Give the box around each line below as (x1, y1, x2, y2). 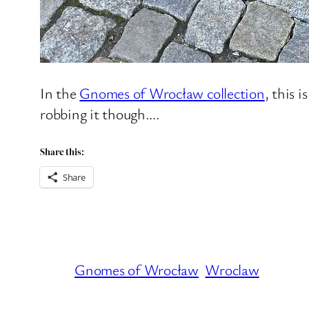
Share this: (40, 145, 84, 158)
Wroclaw (205, 259, 259, 279)
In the (40, 83, 80, 103)
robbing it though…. (40, 103, 160, 124)
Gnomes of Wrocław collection (79, 83, 265, 103)
